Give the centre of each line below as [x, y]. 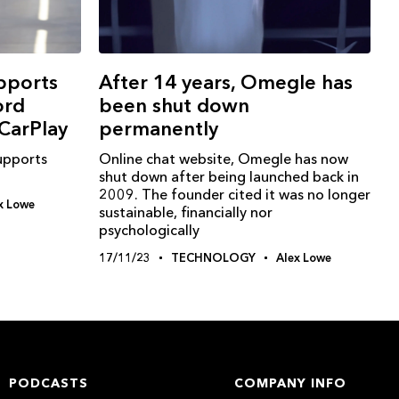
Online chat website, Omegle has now [224, 159]
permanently [159, 129]
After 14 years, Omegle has [226, 83]
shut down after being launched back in [229, 177]
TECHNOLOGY [213, 258]
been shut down [174, 106]
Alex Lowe [304, 258]
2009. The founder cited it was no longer [235, 195]
